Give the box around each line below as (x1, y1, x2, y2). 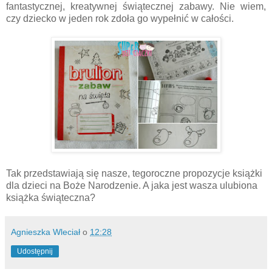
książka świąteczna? (6, 192, 95, 203)
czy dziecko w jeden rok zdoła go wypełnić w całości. (6, 13, 236, 24)
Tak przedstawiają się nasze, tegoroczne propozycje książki (6, 168, 262, 178)
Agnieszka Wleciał (11, 226, 80, 237)
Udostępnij (17, 246, 53, 256)
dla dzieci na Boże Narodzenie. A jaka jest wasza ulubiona (6, 180, 257, 191)
